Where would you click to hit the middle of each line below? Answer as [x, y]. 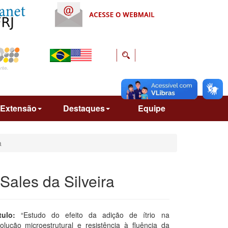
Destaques [84, 108]
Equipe [152, 108]
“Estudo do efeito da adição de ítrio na [95, 215]
